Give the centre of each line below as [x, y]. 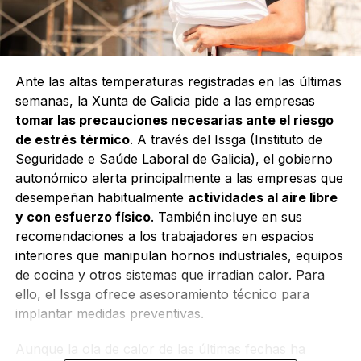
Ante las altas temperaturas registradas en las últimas [178, 81]
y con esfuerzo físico [83, 216]
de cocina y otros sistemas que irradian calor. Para [170, 274]
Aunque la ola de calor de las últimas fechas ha [160, 349]
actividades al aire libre [262, 197]
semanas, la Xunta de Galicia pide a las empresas [165, 100]
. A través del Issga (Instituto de [226, 139]
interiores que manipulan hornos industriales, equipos [179, 255]
